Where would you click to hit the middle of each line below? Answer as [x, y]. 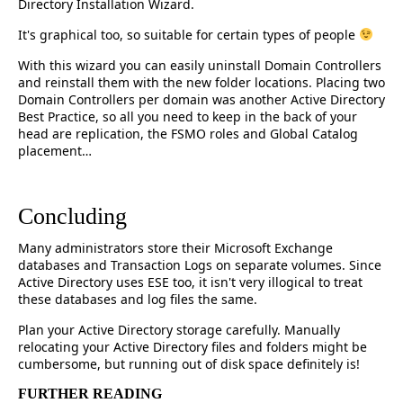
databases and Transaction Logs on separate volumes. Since [200, 265]
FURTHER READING [90, 394]
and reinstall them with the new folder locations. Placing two [201, 82]
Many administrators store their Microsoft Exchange [175, 248]
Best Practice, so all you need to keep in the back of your [188, 116]
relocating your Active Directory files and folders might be [193, 347]
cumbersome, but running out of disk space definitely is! [189, 364]
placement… [55, 151]
